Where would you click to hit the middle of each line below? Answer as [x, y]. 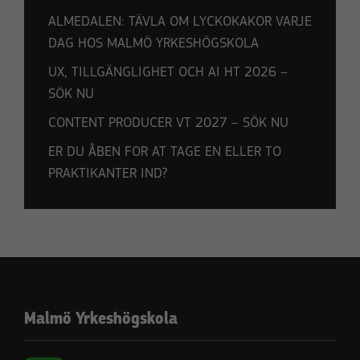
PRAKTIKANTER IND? [108, 174]
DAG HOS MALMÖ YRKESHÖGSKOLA [153, 44]
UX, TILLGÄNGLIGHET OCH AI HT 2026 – [168, 73]
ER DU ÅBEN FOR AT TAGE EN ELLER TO [165, 153]
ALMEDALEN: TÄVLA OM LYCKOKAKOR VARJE [180, 22]
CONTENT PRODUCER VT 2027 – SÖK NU [168, 124]
